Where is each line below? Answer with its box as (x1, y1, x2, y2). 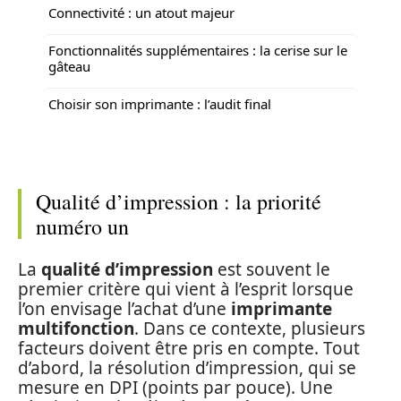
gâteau (48, 56, 90, 75)
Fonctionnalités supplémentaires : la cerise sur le (48, 40, 347, 59)
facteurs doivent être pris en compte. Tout (18, 336, 360, 360)
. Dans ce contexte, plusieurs (134, 316, 365, 340)
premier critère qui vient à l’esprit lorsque (18, 277, 354, 301)
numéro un (36, 212, 129, 241)
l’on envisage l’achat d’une (18, 296, 231, 320)
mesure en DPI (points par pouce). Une (18, 375, 333, 399)
